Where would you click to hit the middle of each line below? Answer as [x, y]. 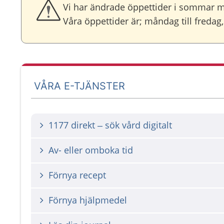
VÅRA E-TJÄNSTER [80, 86]
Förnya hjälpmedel [88, 200]
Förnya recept [77, 175]
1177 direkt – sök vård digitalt [110, 125]
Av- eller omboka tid [91, 150]
